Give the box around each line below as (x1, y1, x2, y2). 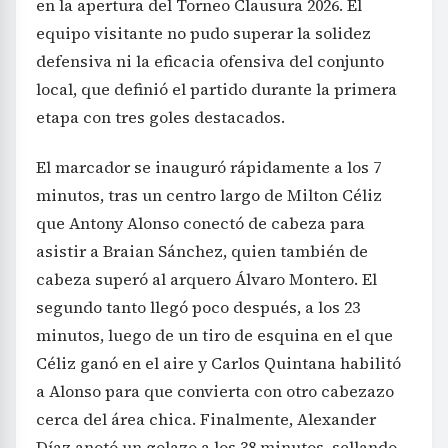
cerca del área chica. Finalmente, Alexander (36, 407, 376, 430)
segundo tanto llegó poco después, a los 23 (36, 295, 360, 318)
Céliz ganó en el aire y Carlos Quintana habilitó (36, 351, 401, 374)
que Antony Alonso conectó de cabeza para (36, 211, 365, 234)
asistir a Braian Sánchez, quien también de (36, 239, 368, 262)
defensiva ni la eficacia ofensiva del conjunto (36, 49, 384, 72)
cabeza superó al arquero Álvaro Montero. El (36, 267, 377, 290)
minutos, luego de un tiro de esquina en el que (36, 323, 393, 346)
